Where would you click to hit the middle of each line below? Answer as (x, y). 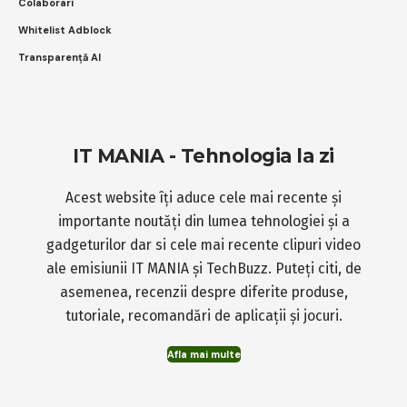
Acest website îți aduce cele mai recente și (203, 198)
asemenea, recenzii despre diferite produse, (203, 293)
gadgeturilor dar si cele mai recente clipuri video (203, 245)
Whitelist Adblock (65, 30)
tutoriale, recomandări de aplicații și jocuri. (203, 316)
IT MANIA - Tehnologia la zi (203, 156)
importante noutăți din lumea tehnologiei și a (203, 222)
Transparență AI (60, 58)
